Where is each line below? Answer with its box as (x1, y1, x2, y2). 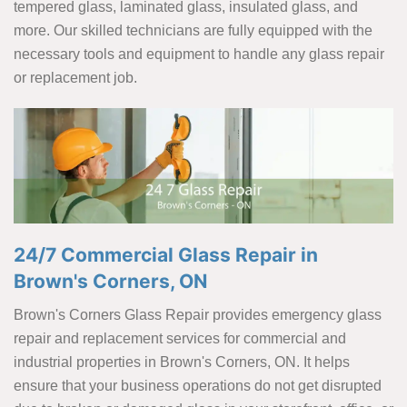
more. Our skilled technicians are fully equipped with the (14, 23, 372, 38)
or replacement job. (14, 70, 137, 85)
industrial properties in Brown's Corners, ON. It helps (14, 354, 350, 371)
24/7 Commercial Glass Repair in (14, 243, 318, 267)
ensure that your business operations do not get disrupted (14, 378, 382, 394)
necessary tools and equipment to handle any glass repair (14, 46, 384, 62)
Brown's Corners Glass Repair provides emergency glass (14, 307, 382, 323)
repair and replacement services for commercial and (14, 331, 346, 347)
